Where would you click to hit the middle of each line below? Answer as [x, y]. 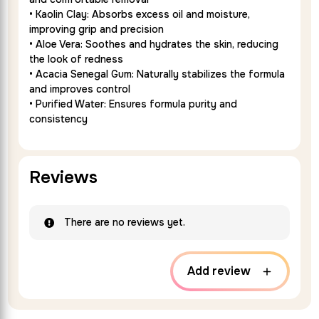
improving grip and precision [97, 30]
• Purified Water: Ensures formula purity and [134, 104]
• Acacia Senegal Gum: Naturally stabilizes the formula [157, 74]
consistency [59, 119]
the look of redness [77, 59]
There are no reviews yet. [125, 223]
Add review [219, 271]
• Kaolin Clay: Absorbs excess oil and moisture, [140, 15]
